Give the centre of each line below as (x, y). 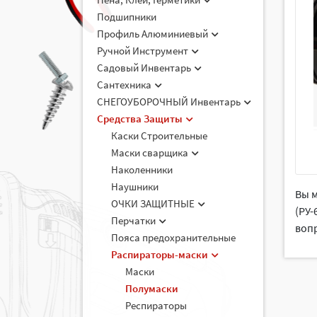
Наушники (135, 186)
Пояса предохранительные (173, 237)
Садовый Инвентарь (145, 68)
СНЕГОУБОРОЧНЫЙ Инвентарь (170, 102)
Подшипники (127, 17)
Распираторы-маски (161, 254)
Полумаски (152, 288)
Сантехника (125, 85)
